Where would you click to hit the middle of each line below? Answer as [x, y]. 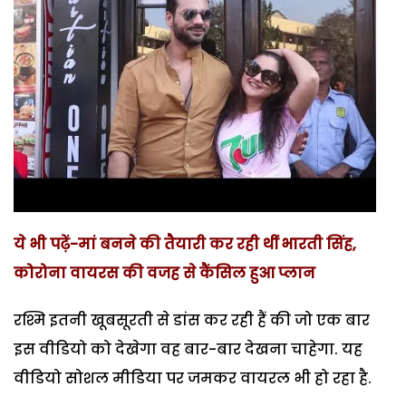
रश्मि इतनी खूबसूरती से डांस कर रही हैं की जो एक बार [192, 320]
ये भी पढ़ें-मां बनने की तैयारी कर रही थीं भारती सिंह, [185, 244]
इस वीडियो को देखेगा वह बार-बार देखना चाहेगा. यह [188, 349]
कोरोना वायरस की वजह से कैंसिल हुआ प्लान [164, 273]
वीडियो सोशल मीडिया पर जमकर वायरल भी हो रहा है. [193, 378]
